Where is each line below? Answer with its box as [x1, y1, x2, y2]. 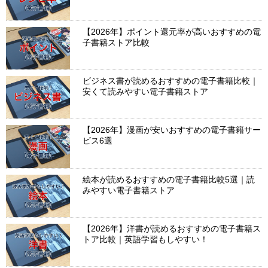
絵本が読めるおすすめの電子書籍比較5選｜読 [83, 174, 255, 184]
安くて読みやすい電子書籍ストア [83, 86, 209, 96]
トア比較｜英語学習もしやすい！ [83, 234, 209, 244]
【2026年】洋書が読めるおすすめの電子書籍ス [83, 223, 261, 233]
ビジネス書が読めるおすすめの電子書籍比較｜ [83, 75, 259, 86]
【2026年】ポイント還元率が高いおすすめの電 [83, 26, 261, 36]
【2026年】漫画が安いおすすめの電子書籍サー [83, 125, 261, 135]
